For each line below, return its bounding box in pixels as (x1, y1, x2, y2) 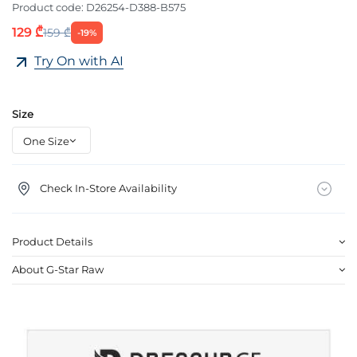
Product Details (12, 234, 92, 248)
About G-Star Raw (12, 263, 104, 277)
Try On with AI (34, 53, 124, 69)
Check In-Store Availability (39, 181, 177, 194)
